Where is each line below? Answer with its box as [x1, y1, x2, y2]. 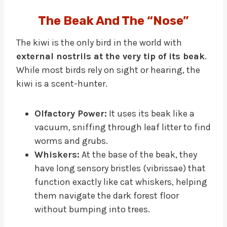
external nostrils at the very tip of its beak [16, 50, 205, 62]
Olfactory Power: [34, 107, 107, 119]
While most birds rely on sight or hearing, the [16, 64, 200, 75]
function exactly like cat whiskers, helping [34, 176, 207, 187]
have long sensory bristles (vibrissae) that [34, 162, 206, 174]
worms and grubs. [34, 135, 108, 146]
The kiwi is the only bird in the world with [16, 36, 182, 48]
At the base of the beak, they [80, 148, 197, 160]
